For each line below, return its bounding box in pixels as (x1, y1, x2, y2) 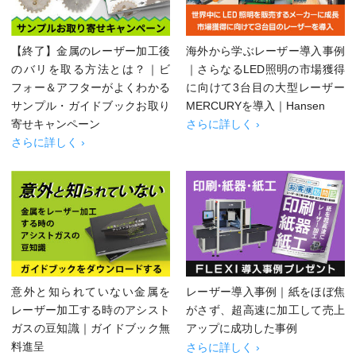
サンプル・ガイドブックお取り (11, 99, 170, 112)
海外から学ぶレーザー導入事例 (186, 44, 345, 57)
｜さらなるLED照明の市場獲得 (186, 62, 345, 75)
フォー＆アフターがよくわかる (11, 80, 170, 94)
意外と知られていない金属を (11, 285, 170, 299)
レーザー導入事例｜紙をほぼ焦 (186, 285, 345, 299)
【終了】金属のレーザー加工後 (11, 44, 170, 57)
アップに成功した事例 (186, 322, 297, 335)
